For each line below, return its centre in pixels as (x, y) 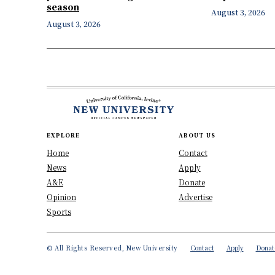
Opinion (61, 197)
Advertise (195, 197)
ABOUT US (197, 136)
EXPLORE (63, 136)
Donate (192, 182)
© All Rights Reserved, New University (112, 248)
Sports (59, 212)
